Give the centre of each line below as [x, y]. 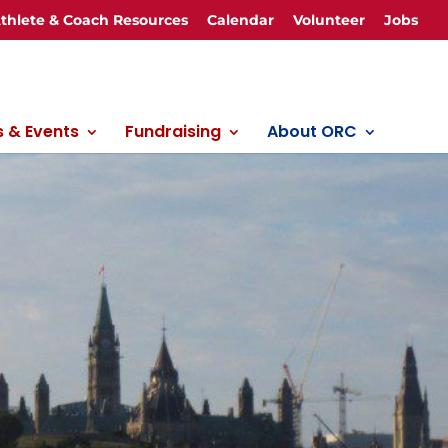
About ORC [312, 131]
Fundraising [173, 131]
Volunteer [329, 19]
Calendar [240, 19]
